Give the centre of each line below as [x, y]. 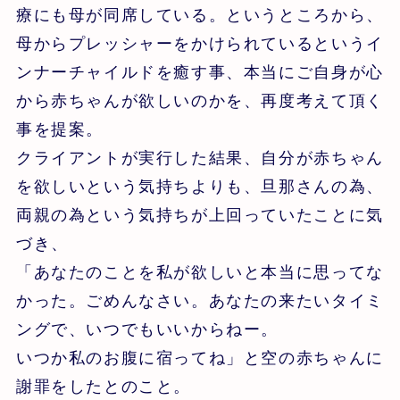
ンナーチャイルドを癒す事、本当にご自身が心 [200, 72]
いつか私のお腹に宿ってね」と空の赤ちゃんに [200, 358]
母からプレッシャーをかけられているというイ [200, 43]
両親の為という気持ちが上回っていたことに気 [200, 215]
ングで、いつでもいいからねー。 [147, 329]
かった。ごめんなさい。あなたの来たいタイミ [200, 300]
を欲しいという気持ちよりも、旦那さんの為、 [200, 186]
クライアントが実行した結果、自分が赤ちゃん [200, 158]
